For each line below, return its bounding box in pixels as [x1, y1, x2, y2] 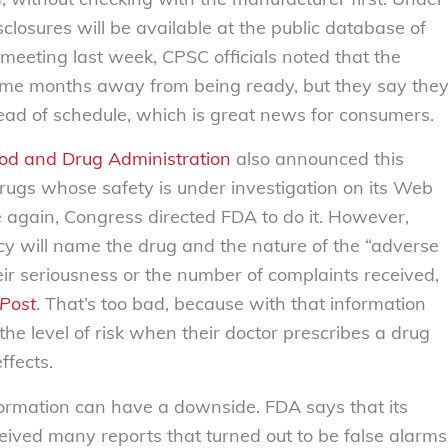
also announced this [231, 147, 404, 171]
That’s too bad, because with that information [45, 292, 426, 316]
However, [328, 205, 409, 229]
